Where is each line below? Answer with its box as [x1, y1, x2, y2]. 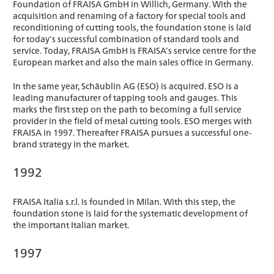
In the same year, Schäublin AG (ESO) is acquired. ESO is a [13, 80, 239, 92]
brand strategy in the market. [13, 138, 129, 150]
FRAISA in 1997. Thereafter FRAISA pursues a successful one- [13, 126, 252, 139]
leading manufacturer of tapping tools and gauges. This [13, 91, 237, 104]
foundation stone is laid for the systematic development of [13, 207, 248, 220]
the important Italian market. [13, 218, 129, 231]
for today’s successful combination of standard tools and [13, 32, 239, 45]
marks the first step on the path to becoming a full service [13, 103, 242, 116]
